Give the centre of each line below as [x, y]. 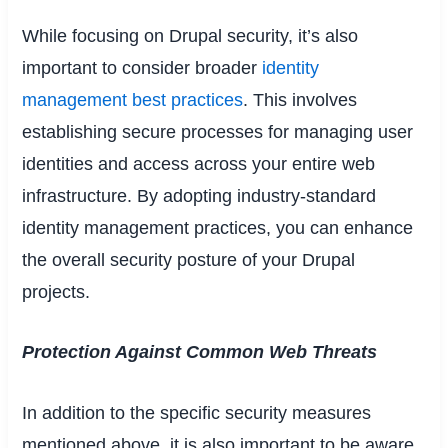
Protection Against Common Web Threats [200, 352]
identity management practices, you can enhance [218, 227]
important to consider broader [142, 67]
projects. [56, 291]
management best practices [133, 99]
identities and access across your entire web [199, 163]
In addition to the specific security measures [197, 413]
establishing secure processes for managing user [218, 131]
